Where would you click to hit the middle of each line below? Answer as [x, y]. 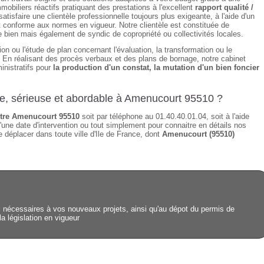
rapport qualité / [224, 7]
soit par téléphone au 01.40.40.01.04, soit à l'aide [164, 116]
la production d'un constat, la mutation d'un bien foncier [156, 67]
